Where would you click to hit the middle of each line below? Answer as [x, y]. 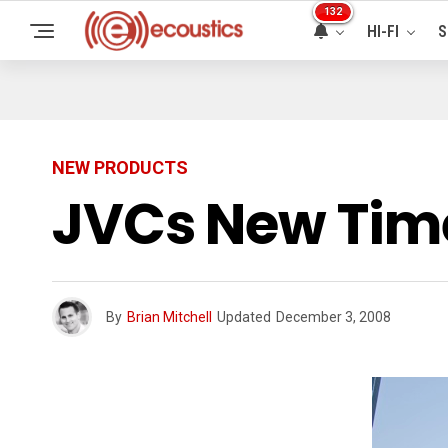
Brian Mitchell [169, 317]
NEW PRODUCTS [120, 167]
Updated [244, 317]
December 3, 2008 [333, 317]
